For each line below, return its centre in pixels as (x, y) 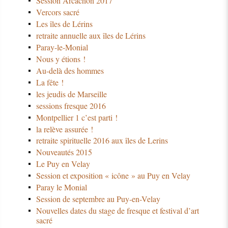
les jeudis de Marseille (71, 94)
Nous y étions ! (61, 59)
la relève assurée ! (64, 129)
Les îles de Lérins (64, 23)
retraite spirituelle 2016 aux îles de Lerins (102, 140)
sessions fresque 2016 (71, 105)
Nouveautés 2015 (64, 152)
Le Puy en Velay (63, 164)
